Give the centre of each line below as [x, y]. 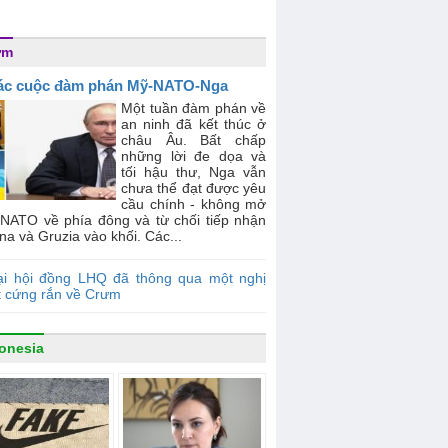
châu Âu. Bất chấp [193, 140]
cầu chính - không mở [193, 204]
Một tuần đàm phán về [193, 108]
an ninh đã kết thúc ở [193, 124]
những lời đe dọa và [193, 156]
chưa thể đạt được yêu [193, 188]
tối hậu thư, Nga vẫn [193, 172]
